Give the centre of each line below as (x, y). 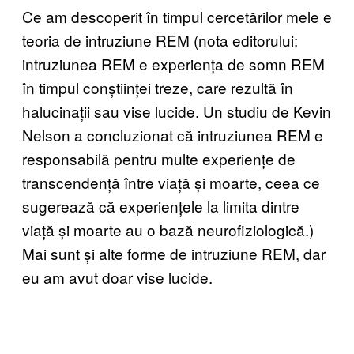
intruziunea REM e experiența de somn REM (173, 63)
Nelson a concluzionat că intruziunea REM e (173, 134)
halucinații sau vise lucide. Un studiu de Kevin (177, 111)
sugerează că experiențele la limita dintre (161, 205)
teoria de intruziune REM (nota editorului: (160, 40)
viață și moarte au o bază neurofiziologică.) (168, 229)
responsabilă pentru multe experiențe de (159, 158)
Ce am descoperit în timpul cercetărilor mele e (177, 16)
